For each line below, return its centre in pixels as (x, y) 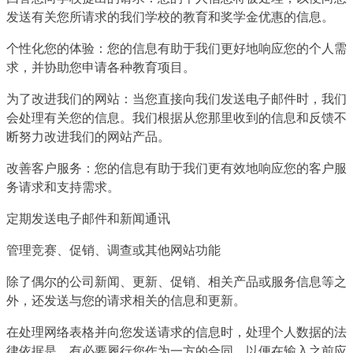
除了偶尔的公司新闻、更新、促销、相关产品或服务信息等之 (176, 281)
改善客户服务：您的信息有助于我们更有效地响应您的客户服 (176, 167)
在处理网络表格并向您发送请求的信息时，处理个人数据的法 (176, 331)
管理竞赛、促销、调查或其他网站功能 (113, 249)
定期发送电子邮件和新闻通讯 (88, 218)
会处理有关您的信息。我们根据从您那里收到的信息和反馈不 (176, 117)
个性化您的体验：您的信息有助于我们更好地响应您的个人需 (176, 48)
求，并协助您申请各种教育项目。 (101, 67)
